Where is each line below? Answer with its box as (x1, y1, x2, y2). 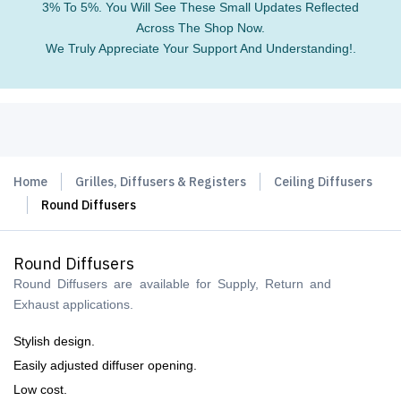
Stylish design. (13, 334, 95, 348)
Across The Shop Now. (136, 21, 265, 35)
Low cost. (13, 382, 67, 397)
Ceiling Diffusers (274, 174, 372, 190)
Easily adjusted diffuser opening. (13, 358, 197, 372)
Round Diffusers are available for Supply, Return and (13, 277, 332, 291)
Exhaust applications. (13, 297, 133, 311)
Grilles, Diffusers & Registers (75, 174, 246, 190)
